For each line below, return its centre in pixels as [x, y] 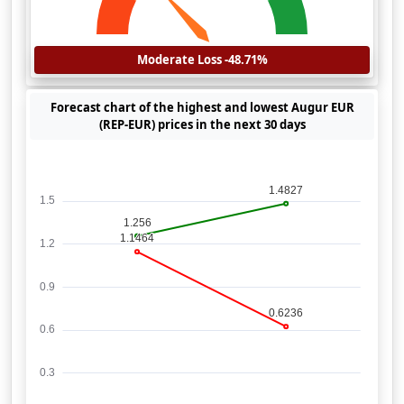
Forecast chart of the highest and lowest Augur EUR [202, 107]
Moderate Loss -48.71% [202, 60]
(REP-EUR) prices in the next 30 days [202, 124]
